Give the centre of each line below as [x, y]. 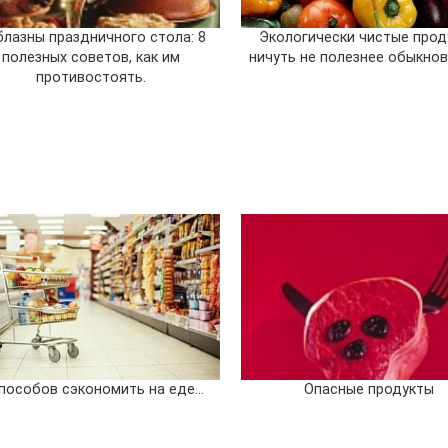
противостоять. [91, 77]
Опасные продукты [369, 389]
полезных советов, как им [91, 57]
